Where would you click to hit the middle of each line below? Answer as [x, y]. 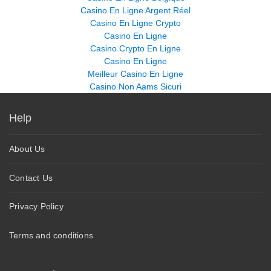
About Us [27, 149]
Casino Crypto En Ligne [135, 49]
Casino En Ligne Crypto [135, 23]
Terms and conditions [51, 235]
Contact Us [31, 178]
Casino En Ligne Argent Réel [135, 11]
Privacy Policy [36, 207]
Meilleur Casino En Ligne [135, 74]
